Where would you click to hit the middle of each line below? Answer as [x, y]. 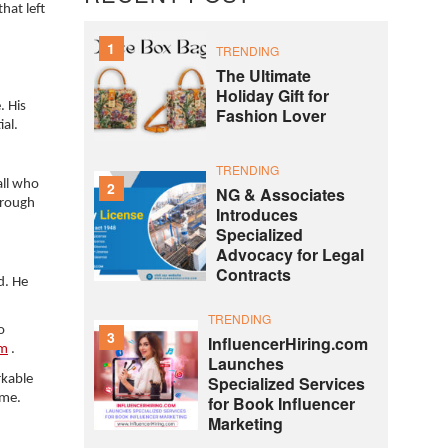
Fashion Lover [270, 115]
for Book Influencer [281, 403]
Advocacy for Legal [289, 254]
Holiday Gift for [272, 95]
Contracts [253, 274]
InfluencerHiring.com [287, 343]
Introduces [256, 214]
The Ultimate [263, 75]
